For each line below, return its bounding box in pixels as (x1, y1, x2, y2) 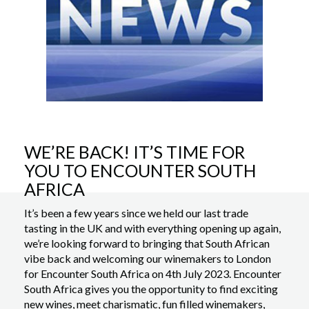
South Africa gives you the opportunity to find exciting (24, 282, 278, 295)
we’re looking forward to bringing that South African (24, 237, 270, 250)
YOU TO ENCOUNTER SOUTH (24, 160, 257, 181)
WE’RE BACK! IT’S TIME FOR (24, 141, 245, 162)
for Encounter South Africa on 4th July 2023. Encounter (24, 267, 281, 280)
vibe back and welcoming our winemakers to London (24, 252, 271, 265)
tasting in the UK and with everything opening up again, (24, 221, 281, 235)
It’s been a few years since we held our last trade (24, 206, 248, 219)
